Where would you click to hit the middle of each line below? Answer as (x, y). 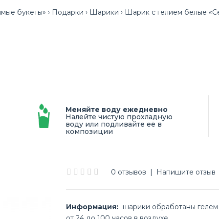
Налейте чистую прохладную (119, 117)
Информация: (92, 207)
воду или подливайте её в (114, 124)
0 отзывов (129, 172)
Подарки (67, 12)
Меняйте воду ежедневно (117, 109)
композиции (89, 131)
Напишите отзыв (186, 172)
